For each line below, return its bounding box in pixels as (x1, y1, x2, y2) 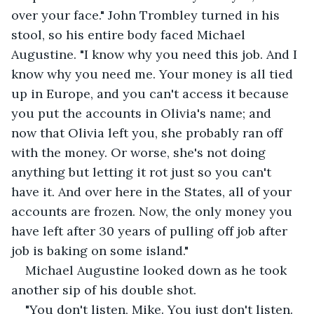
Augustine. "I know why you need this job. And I (11, 46, 301, 62)
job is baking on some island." (11, 242, 192, 259)
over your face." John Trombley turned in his (11, 6, 283, 23)
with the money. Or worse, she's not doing (11, 144, 269, 161)
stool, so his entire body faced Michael (11, 26, 249, 43)
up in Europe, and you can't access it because (11, 85, 292, 102)
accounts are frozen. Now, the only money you (11, 203, 296, 219)
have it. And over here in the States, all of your (11, 183, 295, 200)
